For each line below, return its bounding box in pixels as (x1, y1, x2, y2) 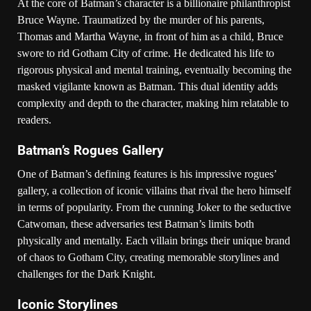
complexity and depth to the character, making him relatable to (17, 96, 289, 109)
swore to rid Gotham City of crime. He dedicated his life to (17, 47, 274, 59)
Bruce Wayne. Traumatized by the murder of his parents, (17, 13, 264, 26)
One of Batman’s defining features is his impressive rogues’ (17, 167, 276, 180)
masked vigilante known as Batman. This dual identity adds (17, 80, 278, 92)
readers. (17, 113, 51, 126)
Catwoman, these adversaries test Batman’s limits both (17, 217, 254, 230)
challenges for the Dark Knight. (17, 267, 155, 280)
